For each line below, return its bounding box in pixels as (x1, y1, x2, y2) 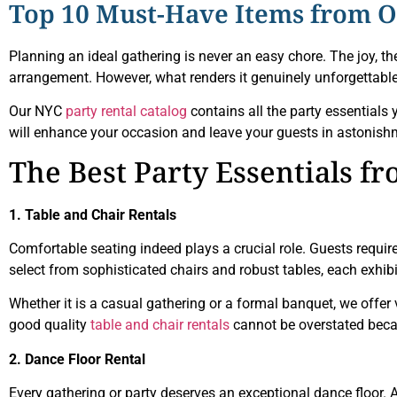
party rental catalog (66, 103, 187, 121)
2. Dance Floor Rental (9, 350, 145, 368)
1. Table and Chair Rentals (9, 206, 176, 223)
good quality (9, 316, 90, 334)
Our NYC (9, 103, 66, 121)
